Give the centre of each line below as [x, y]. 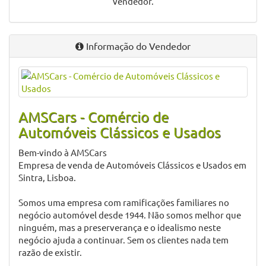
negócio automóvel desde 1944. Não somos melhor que [130, 215]
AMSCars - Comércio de [94, 117]
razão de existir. [50, 252]
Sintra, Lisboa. [47, 177]
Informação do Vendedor [137, 46]
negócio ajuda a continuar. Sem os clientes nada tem [123, 240]
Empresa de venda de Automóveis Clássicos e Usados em [132, 165]
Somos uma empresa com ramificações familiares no [124, 202]
